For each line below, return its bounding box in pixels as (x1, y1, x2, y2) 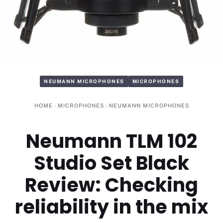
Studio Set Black (34, 150, 189, 177)
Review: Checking (25, 172, 198, 199)
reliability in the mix (15, 194, 208, 221)
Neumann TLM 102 (26, 128, 197, 155)
